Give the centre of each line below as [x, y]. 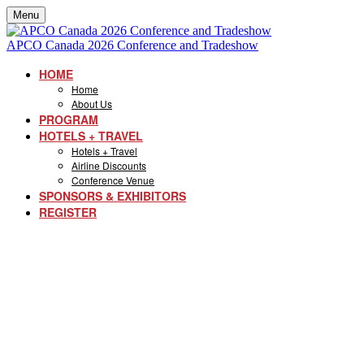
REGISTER [68, 212]
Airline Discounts [109, 165]
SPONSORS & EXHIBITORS [113, 196]
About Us [92, 104]
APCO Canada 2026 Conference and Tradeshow [132, 45]
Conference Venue [113, 180]
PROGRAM [69, 119]
